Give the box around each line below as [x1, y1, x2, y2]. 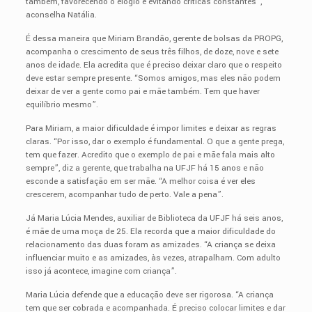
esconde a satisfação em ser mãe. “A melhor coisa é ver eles [25, 175, 256, 187]
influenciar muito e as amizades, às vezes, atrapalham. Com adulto [25, 251, 281, 264]
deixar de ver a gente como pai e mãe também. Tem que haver [25, 85, 260, 97]
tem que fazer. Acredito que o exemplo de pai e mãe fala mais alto [25, 148, 275, 161]
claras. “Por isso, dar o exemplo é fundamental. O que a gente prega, [25, 135, 284, 148]
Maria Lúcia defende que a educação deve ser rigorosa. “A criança [25, 288, 274, 301]
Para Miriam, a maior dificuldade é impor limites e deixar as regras [25, 122, 276, 134]
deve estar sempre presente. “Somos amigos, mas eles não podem [25, 72, 281, 84]
